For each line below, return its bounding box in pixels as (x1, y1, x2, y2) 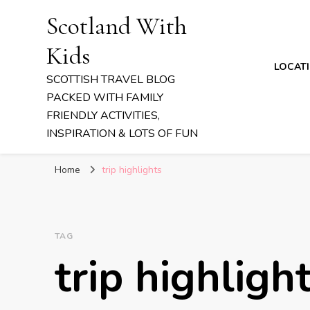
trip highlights (102, 163, 162, 176)
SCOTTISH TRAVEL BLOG (46, 72, 176, 87)
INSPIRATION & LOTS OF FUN (46, 126, 199, 141)
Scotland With (46, 11, 188, 41)
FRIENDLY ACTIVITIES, (46, 108, 161, 123)
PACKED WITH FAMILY (46, 90, 164, 105)
